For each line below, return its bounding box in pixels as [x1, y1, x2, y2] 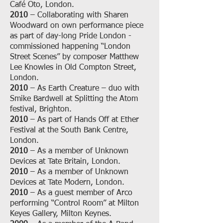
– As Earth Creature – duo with [30, 85, 139, 93]
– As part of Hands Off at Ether [28, 116, 139, 124]
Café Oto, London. [10, 1, 74, 9]
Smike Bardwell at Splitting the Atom [10, 95, 138, 103]
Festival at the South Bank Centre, [10, 126, 128, 134]
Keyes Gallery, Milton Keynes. [10, 210, 111, 218]
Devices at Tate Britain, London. [10, 158, 120, 166]
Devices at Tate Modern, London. [10, 179, 124, 187]
